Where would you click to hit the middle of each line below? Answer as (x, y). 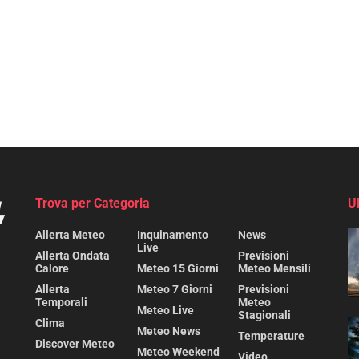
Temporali (61, 302)
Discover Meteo (75, 343)
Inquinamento (172, 234)
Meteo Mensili (275, 268)
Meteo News (168, 331)
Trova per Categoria (93, 203)
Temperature (272, 335)
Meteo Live (165, 310)
